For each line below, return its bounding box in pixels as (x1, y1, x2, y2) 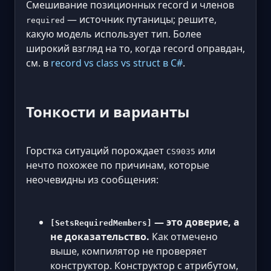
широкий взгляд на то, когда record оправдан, (26, 42, 245, 55)
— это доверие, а (152, 215, 240, 229)
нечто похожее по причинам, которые (26, 158, 209, 172)
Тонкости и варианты (26, 101, 189, 122)
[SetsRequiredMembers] (50, 218, 152, 227)
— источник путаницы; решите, (65, 13, 217, 26)
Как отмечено (149, 229, 218, 243)
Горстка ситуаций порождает (26, 143, 166, 157)
